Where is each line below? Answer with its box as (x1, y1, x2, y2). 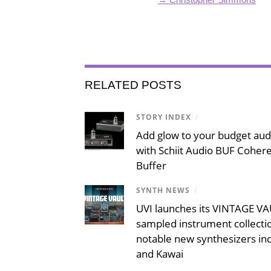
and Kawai (136, 247, 183, 261)
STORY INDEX (136, 111, 191, 122)
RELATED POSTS (85, 78, 181, 91)
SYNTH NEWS (136, 184, 190, 195)
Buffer (136, 158, 166, 172)
